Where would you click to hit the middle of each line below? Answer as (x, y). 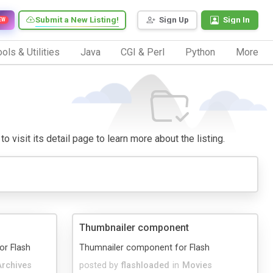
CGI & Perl (143, 52)
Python (200, 52)
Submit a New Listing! (77, 20)
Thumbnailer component (134, 227)
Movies (197, 265)
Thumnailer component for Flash (144, 247)
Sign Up (174, 20)
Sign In (236, 20)
